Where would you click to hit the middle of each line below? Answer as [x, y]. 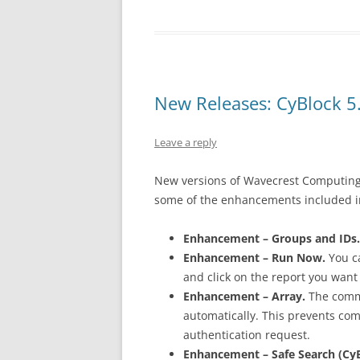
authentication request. [247, 335]
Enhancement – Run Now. [254, 258]
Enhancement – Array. [244, 296]
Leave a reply [186, 142]
